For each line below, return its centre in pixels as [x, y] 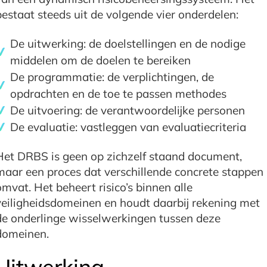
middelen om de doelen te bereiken [100, 60]
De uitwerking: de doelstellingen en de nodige [128, 43]
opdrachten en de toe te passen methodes [118, 93]
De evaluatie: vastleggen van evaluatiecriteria [128, 127]
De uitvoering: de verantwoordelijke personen [127, 110]
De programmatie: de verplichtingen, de [112, 77]
